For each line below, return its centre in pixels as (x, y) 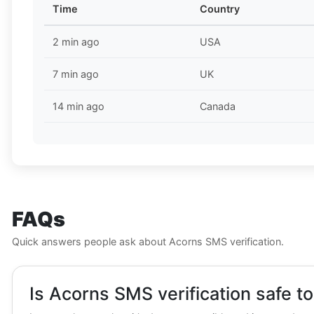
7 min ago (76, 74)
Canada (218, 107)
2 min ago (76, 42)
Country (220, 9)
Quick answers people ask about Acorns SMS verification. (148, 242)
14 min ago (78, 107)
